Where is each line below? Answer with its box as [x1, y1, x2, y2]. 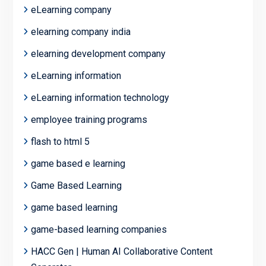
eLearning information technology [30, 91, 169, 103]
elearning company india [30, 26, 131, 37]
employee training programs [30, 113, 147, 125]
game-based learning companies [30, 223, 167, 235]
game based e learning [30, 157, 125, 169]
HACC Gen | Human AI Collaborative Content [30, 245, 213, 257]
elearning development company [30, 47, 166, 59]
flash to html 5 [30, 135, 90, 147]
